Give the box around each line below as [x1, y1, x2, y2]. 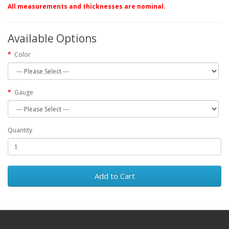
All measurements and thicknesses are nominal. [8, 2, 166, 11]
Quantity [8, 126, 32, 134]
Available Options [8, 31, 97, 45]
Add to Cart [94, 171, 135, 181]
